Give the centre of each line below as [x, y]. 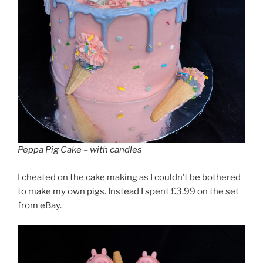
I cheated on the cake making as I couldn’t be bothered [129, 177]
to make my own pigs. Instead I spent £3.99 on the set [128, 191]
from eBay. [40, 205]
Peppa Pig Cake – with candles [80, 150]
